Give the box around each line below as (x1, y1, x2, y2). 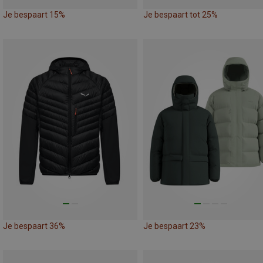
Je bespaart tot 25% (143, 9, 218, 19)
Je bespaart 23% (143, 221, 205, 231)
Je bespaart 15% (3, 9, 65, 19)
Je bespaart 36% (3, 221, 65, 231)
